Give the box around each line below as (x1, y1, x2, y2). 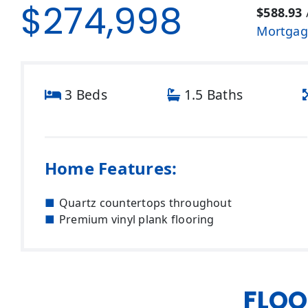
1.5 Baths (180, 85, 243, 104)
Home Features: (45, 156, 177, 179)
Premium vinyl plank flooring (59, 211, 214, 227)
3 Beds (61, 85, 107, 104)
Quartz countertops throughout (59, 195, 232, 210)
